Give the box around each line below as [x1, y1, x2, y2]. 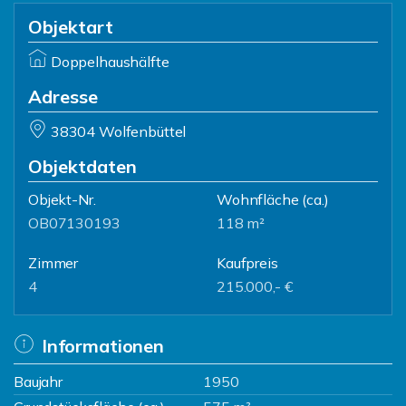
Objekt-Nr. [28, 190, 96, 208]
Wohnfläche [217, 190, 299, 208]
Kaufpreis [217, 254, 278, 272]
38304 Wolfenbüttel [50, 122, 187, 140]
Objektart [28, 15, 113, 38]
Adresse [28, 85, 98, 108]
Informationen [41, 334, 164, 357]
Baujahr [14, 372, 63, 391]
